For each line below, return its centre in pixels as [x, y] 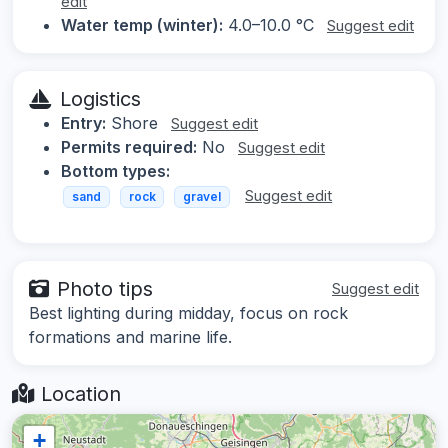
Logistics [100, 99]
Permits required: [129, 147]
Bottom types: [115, 171]
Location [78, 393]
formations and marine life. [130, 336]
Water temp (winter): [142, 25]
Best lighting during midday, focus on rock [188, 312]
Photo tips [105, 288]
